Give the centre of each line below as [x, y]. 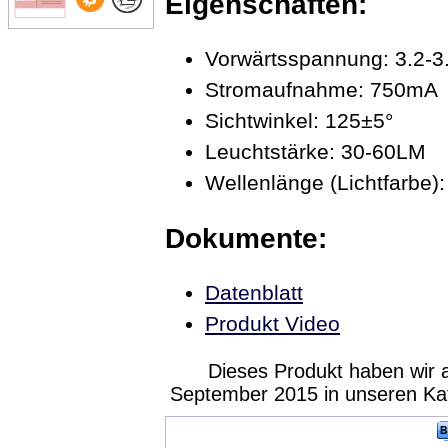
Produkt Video [272, 324]
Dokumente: [246, 237]
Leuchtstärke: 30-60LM [315, 152]
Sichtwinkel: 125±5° [299, 121]
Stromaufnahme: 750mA [321, 90]
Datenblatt [254, 293]
